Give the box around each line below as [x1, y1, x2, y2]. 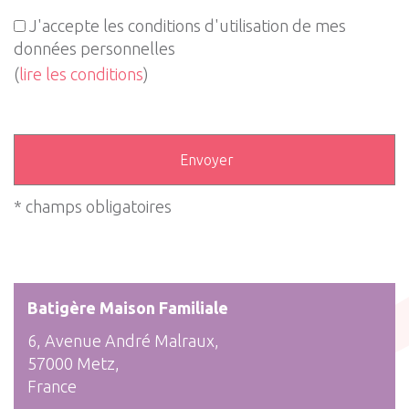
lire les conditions [19, 65, 143, 83]
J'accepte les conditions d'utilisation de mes [29, 16, 346, 35]
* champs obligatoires [14, 197, 172, 215]
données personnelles [14, 39, 175, 58]
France [27, 377, 77, 395]
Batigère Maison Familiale [27, 299, 228, 317]
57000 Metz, [27, 354, 120, 372]
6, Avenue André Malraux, [27, 331, 219, 350]
